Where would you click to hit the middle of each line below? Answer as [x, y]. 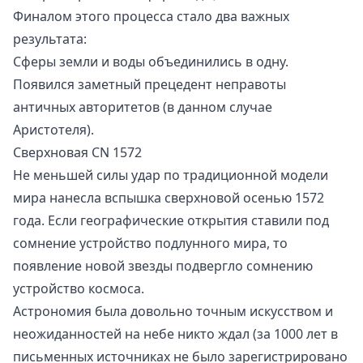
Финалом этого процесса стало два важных [151, 16]
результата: [50, 38]
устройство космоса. [79, 288]
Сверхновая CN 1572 [77, 152]
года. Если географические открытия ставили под [171, 220]
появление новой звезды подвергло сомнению [163, 265]
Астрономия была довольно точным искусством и [173, 311]
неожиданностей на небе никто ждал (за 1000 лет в [175, 333]
